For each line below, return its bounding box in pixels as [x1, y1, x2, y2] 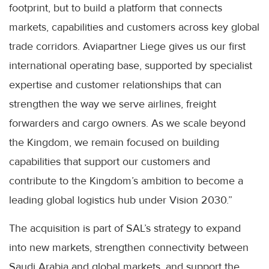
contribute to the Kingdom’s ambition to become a [9, 174, 243, 188]
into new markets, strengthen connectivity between [9, 241, 249, 255]
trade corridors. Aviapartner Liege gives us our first [9, 40, 246, 53]
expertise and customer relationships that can [9, 78, 222, 92]
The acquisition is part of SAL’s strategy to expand [9, 222, 241, 235]
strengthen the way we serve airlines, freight [9, 97, 216, 111]
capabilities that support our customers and [9, 155, 210, 169]
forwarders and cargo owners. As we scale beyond [9, 116, 246, 130]
